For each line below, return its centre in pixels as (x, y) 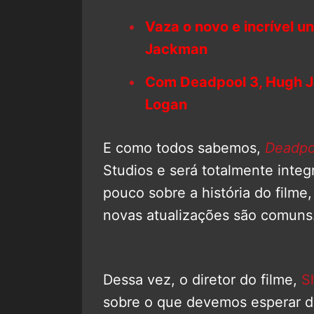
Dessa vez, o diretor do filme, (202, 279)
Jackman (176, 49)
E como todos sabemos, (184, 148)
